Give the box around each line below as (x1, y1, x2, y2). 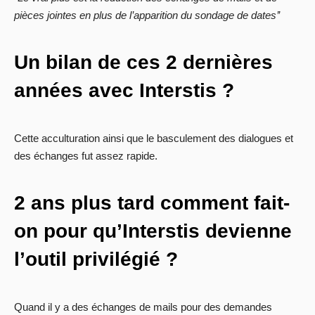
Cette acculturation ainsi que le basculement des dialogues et (14, 132, 293, 145)
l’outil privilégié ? (14, 248, 178, 271)
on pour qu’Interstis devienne (14, 220, 292, 243)
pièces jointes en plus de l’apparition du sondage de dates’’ (14, 9, 280, 22)
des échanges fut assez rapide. (14, 150, 157, 162)
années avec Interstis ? (14, 79, 234, 102)
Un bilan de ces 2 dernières (14, 51, 273, 74)
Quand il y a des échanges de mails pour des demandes (14, 301, 272, 314)
